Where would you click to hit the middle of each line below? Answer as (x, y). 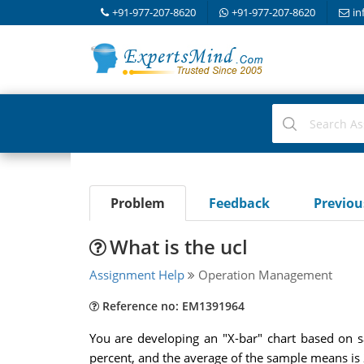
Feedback (239, 203)
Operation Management (263, 275)
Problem (137, 203)
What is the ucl (178, 247)
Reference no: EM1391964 (171, 306)
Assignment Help (136, 275)
